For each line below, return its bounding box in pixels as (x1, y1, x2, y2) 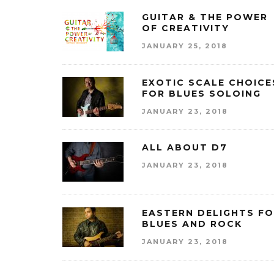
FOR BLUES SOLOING (142, 87, 261, 99)
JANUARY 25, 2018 (142, 41, 228, 50)
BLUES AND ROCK (142, 218, 242, 230)
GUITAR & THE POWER (142, 12, 268, 23)
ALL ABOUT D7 (142, 142, 228, 154)
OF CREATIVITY (142, 23, 229, 34)
